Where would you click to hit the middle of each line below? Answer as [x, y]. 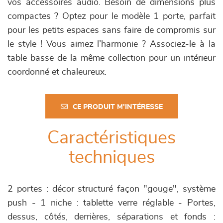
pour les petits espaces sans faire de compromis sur [111, 30]
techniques [111, 157]
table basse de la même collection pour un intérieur [111, 58]
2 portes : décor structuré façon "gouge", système [111, 189]
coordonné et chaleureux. [57, 72]
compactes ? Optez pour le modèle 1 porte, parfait [111, 16]
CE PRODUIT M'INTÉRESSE [117, 107]
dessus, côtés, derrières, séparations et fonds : [111, 217]
